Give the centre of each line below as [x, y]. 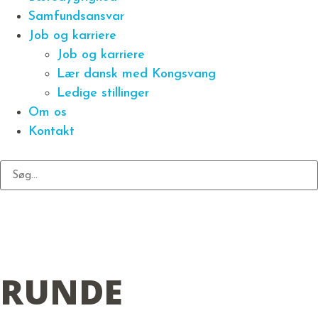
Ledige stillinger [103, 93]
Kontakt [51, 132]
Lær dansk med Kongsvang [136, 74]
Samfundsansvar [76, 17]
